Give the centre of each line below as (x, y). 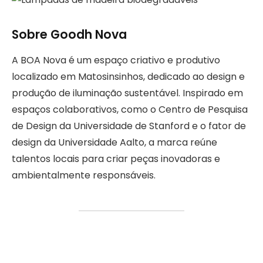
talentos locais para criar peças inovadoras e (116, 159)
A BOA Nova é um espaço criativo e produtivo (116, 60)
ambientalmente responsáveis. (84, 176)
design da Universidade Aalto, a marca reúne (114, 143)
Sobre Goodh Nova (69, 34)
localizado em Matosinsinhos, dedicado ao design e (128, 77)
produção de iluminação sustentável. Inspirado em (127, 93)
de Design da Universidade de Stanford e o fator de (129, 126)
